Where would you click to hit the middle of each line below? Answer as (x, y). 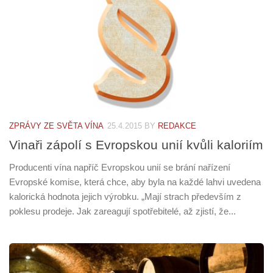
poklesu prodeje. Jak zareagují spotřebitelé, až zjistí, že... (122, 211)
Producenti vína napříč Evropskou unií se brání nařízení (120, 168)
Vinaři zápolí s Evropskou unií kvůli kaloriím (136, 145)
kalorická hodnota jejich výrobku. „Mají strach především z (125, 197)
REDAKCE (177, 126)
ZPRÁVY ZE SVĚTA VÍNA (56, 126)
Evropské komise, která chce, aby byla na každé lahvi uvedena (135, 182)
